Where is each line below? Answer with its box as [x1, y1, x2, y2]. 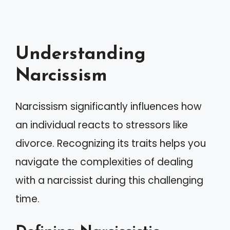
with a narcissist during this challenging [15, 174, 203, 187]
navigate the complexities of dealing [15, 155, 193, 169]
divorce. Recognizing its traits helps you [15, 137, 206, 150]
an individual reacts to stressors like [15, 118, 188, 132]
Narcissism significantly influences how [15, 100, 202, 113]
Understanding [15, 46, 146, 64]
